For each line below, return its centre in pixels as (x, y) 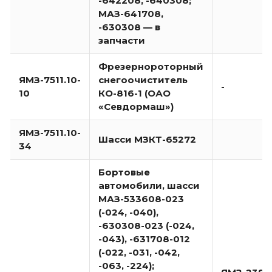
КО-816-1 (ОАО (134, 93)
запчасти (122, 41)
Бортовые (124, 172)
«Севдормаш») (136, 107)
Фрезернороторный (151, 67)
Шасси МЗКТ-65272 (147, 140)
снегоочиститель (143, 80)
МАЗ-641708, (131, 14)
